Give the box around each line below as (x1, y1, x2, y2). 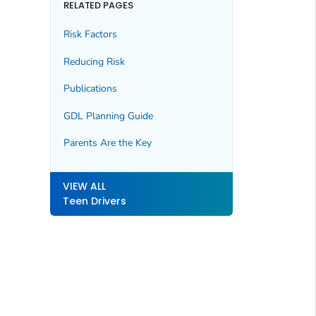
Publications (63, 82, 117, 96)
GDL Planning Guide (63, 109, 153, 123)
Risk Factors (63, 28, 117, 42)
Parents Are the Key (63, 136, 152, 150)
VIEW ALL (62, 178, 106, 193)
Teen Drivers (62, 193, 126, 208)
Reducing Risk (63, 54, 125, 68)
